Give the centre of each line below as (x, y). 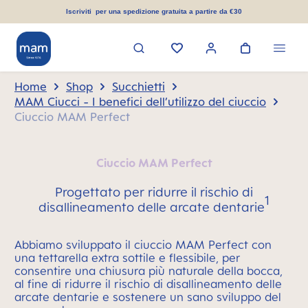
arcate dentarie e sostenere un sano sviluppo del (148, 297)
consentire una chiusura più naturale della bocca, (148, 271)
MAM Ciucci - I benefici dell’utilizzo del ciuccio (140, 102)
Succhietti (139, 87)
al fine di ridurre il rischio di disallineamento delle (148, 284)
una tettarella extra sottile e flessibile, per (128, 258)
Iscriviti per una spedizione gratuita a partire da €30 (154, 11)
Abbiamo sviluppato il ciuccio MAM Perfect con (143, 245)
